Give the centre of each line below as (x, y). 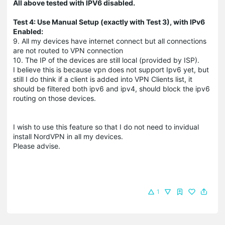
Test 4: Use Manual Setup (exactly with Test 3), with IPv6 (109, 22)
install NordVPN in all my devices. (68, 136)
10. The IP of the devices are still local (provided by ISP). (106, 60)
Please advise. (37, 146)
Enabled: (28, 31)
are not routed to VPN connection (68, 50)
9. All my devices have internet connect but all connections (110, 41)
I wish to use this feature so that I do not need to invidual (106, 127)
